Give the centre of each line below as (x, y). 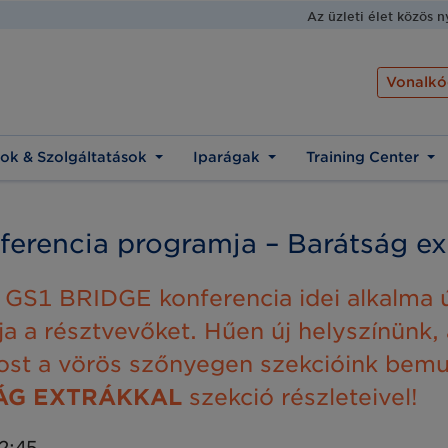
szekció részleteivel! (300, 397)
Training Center (364, 157)
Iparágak (229, 157)
